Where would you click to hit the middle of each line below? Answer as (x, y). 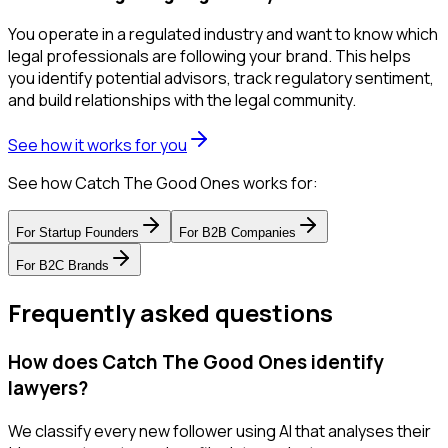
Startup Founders (89, 233)
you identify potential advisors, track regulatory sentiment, (221, 78)
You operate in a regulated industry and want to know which (223, 34)
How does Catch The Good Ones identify (195, 362)
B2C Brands (74, 266)
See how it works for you (97, 145)
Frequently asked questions (170, 313)
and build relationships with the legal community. (182, 100)
